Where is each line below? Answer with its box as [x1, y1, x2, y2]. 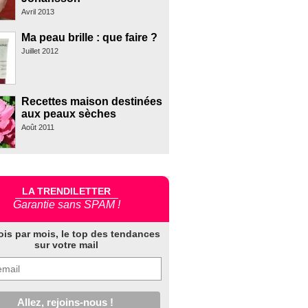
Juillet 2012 [21, 46, 58, 55]
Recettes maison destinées [21, 95, 162, 107]
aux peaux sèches [21, 107, 116, 120]
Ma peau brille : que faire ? [21, 31, 157, 43]
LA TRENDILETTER [22, 186, 111, 197]
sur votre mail [34, 239, 99, 251]
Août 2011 [21, 122, 54, 131]
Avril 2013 [21, 7, 54, 16]
